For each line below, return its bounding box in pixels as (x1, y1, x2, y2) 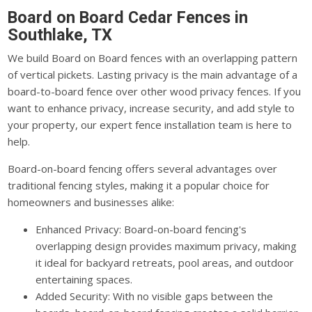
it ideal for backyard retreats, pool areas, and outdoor (36, 255, 295, 270)
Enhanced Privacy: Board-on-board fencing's (36, 221, 247, 236)
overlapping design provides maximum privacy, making (36, 238, 297, 253)
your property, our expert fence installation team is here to (8, 117, 292, 132)
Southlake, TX (8, 25, 113, 45)
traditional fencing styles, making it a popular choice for (8, 178, 270, 192)
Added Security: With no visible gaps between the (36, 288, 274, 303)
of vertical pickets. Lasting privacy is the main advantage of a (8, 67, 298, 81)
